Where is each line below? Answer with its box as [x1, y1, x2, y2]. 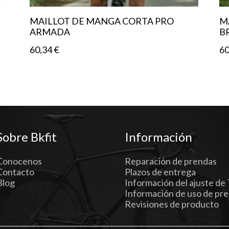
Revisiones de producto [125, 198, 219, 210]
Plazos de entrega [125, 166, 196, 178]
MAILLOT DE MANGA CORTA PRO [29, 15, 174, 27]
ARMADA [29, 26, 70, 38]
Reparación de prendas [125, 155, 217, 167]
